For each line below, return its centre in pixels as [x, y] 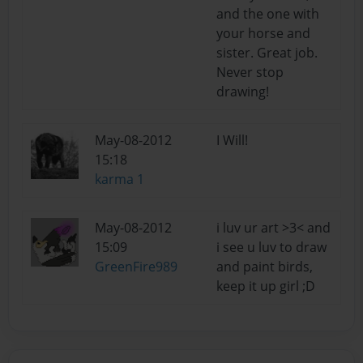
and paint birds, [265, 266]
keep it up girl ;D [266, 286]
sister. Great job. [267, 52]
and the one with [268, 13]
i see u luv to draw [271, 247]
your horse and [263, 33]
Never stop [250, 72]
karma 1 [120, 179]
